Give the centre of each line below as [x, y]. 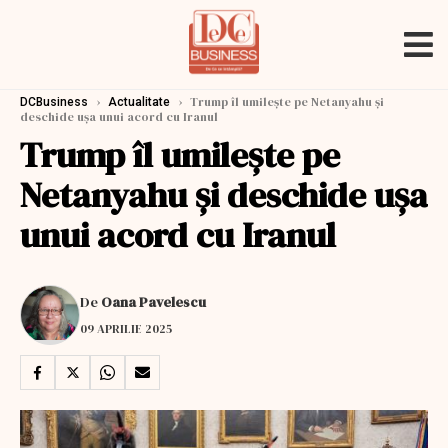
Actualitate [139, 102]
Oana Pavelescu [153, 301]
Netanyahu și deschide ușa [224, 195]
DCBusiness [54, 102]
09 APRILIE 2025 [126, 328]
